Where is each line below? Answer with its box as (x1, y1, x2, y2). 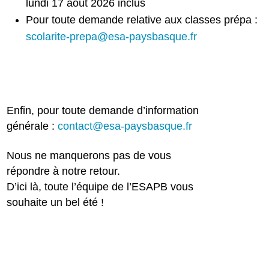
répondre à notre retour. (7, 165, 121, 177)
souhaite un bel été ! (7, 196, 104, 208)
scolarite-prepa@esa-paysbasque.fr (26, 30, 198, 43)
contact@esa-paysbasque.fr (58, 120, 193, 133)
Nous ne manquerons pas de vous (7, 149, 172, 162)
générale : (7, 120, 58, 133)
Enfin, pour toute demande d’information (7, 104, 199, 117)
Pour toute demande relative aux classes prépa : (26, 13, 258, 26)
